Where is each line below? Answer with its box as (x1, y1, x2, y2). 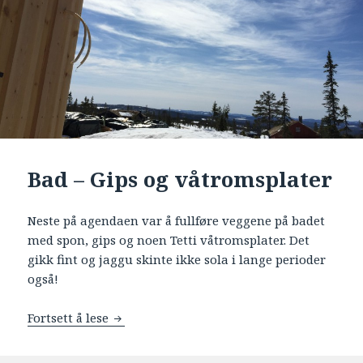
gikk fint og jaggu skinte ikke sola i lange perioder (28, 251, 327, 268)
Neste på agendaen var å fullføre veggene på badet (28, 212, 326, 229)
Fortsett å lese (28, 310, 113, 327)
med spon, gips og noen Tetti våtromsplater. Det (28, 232, 310, 249)
